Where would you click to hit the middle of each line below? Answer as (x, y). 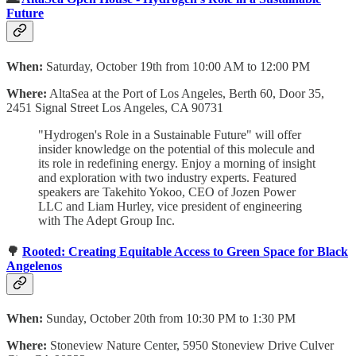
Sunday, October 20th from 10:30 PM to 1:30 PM (171, 319)
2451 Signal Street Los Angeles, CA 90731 (115, 107)
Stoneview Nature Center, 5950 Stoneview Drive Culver (190, 346)
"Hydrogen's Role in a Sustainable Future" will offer (170, 134)
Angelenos (34, 265)
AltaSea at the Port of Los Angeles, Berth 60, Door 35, (186, 93)
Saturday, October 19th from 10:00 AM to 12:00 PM (178, 66)
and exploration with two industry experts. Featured (167, 177)
